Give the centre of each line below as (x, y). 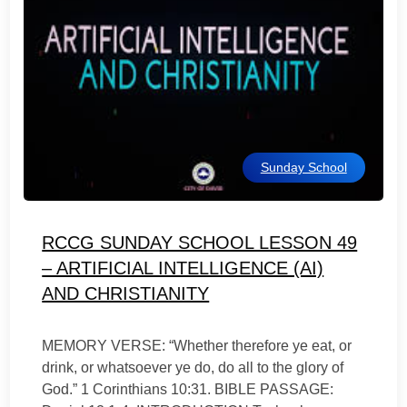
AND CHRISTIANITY (126, 293)
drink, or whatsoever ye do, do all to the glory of (193, 367)
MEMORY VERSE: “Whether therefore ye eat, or (197, 346)
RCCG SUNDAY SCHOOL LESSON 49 (200, 243)
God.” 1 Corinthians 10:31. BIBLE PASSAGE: (188, 389)
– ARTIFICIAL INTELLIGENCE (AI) (183, 268)
